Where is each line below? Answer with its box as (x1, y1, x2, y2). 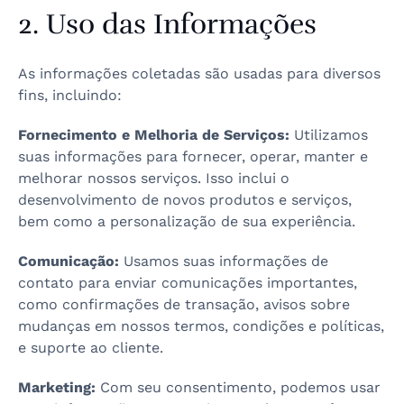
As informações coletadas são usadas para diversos (18, 65, 381, 82)
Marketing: (18, 379, 96, 396)
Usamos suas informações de (119, 252, 328, 270)
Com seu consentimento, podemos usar (96, 379, 381, 396)
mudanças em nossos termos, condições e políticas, (18, 317, 384, 335)
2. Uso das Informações (18, 7, 317, 41)
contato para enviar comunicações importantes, (18, 274, 357, 291)
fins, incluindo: (18, 87, 122, 104)
